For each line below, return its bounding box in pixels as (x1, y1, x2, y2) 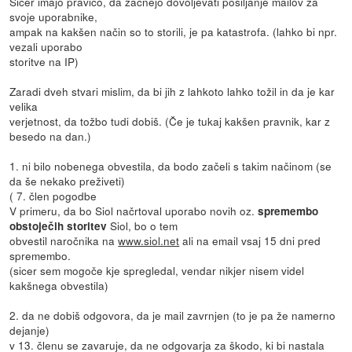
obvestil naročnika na (9, 233, 119, 249)
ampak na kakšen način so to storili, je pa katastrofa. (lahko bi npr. (9, 24, 338, 40)
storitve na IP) (9, 53, 79, 70)
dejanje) (9, 322, 50, 339)
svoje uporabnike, (9, 9, 98, 25)
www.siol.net (118, 233, 180, 249)
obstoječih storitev (9, 218, 108, 234)
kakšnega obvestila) (9, 277, 109, 294)
